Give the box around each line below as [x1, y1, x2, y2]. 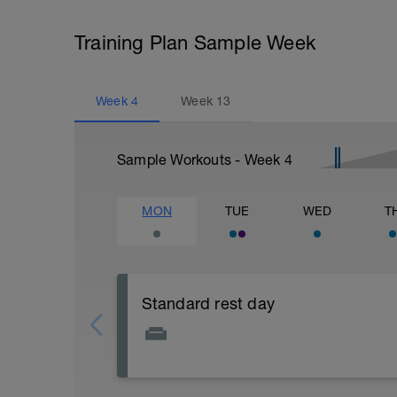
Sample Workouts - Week [117, 152, 284, 167]
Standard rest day [141, 294, 275, 313]
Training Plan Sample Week [74, 31, 315, 54]
